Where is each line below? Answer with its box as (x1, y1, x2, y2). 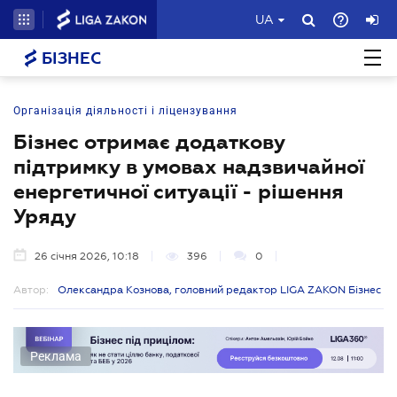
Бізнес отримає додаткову (13, 130, 285, 153)
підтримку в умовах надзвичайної (13, 155, 364, 178)
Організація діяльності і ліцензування (13, 105, 237, 117)
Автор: (13, 284, 49, 296)
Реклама (30, 348, 82, 363)
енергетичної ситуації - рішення (13, 180, 344, 203)
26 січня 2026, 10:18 (35, 250, 139, 262)
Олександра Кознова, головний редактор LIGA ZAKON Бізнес (58, 284, 381, 296)
